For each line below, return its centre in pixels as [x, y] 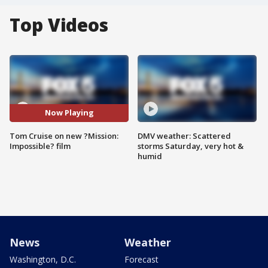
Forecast [141, 259]
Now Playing [69, 113]
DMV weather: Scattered [184, 135]
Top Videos [59, 25]
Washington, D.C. [43, 259]
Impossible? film [40, 146]
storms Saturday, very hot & [191, 146]
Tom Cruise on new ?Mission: [64, 135]
